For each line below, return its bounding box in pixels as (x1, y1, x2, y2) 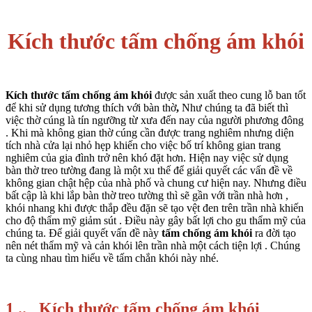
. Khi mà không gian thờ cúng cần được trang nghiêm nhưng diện (6, 127, 294, 139)
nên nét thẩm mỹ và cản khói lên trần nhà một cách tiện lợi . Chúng (6, 240, 300, 252)
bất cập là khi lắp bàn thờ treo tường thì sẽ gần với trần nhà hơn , (6, 189, 288, 202)
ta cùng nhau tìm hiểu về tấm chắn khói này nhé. (6, 252, 219, 265)
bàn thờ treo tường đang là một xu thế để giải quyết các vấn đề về (6, 164, 292, 177)
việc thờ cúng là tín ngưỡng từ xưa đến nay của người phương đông (6, 114, 304, 127)
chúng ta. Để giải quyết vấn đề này (6, 227, 159, 240)
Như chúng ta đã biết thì (182, 102, 288, 114)
